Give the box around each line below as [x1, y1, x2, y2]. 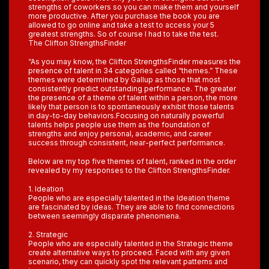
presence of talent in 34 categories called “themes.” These [28, 66, 238, 75]
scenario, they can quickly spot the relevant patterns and [28, 257, 228, 266]
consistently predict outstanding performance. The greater [28, 84, 236, 93]
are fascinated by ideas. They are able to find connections [28, 202, 235, 211]
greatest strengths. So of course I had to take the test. [28, 29, 219, 38]
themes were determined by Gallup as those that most [28, 75, 220, 84]
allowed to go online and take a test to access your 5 [28, 20, 214, 29]
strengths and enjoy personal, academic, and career [28, 129, 211, 138]
